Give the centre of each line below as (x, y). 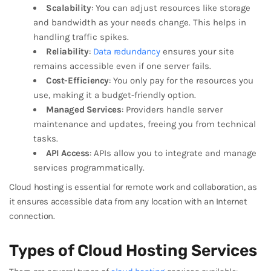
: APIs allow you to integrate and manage (173, 153)
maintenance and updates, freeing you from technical (145, 124)
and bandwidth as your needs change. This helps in (140, 22)
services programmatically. (89, 168)
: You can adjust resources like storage (171, 8)
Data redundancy (126, 51)
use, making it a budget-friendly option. (115, 95)
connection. (32, 216)
